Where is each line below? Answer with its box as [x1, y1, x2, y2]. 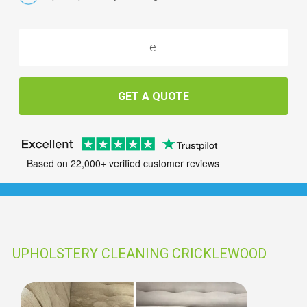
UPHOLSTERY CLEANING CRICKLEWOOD [12, 245, 267, 262]
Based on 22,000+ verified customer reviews [26, 156, 219, 171]
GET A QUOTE [118, 89, 189, 103]
